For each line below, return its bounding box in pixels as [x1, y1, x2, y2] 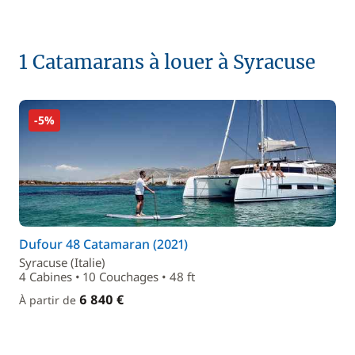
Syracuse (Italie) [19, 254, 105, 270]
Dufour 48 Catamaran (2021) [19, 235, 188, 253]
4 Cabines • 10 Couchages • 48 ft [19, 269, 195, 284]
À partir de [19, 292, 79, 307]
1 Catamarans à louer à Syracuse [19, 50, 315, 74]
